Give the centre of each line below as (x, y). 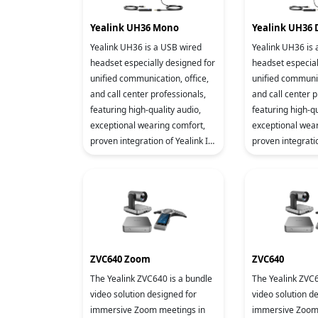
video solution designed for (143, 294)
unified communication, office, (149, 78)
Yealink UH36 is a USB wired (146, 47)
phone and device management (153, 157)
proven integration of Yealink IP (152, 141)
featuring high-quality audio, (146, 110)
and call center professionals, (148, 94)
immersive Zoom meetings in (148, 310)
